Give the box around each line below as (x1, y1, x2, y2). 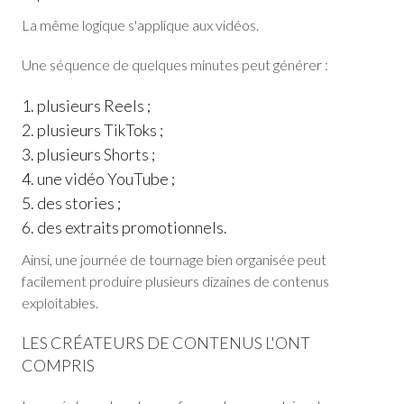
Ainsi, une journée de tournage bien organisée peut (22, 251, 326, 268)
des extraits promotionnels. (37, 217, 227, 237)
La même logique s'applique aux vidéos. (22, 16, 259, 33)
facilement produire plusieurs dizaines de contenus (22, 272, 329, 289)
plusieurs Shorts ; (37, 144, 155, 164)
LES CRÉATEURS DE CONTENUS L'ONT (22, 333, 310, 353)
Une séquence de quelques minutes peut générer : (22, 56, 328, 73)
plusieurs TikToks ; (37, 120, 163, 140)
